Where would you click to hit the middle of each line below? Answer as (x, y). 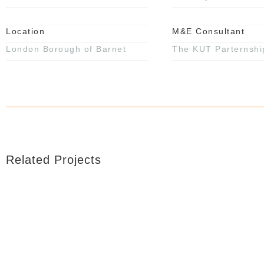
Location (25, 31)
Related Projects (54, 159)
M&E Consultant (208, 31)
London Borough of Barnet (66, 49)
